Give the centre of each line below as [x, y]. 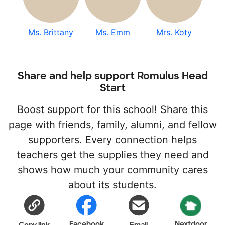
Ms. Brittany [51, 32]
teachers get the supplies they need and [113, 155]
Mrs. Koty [174, 32]
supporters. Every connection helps [113, 140]
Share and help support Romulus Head [113, 76]
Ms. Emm [113, 32]
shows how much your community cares [113, 170]
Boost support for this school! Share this [113, 109]
